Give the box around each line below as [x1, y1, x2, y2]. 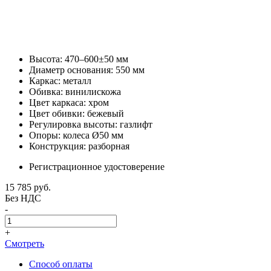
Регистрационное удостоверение [29, 161, 165, 172]
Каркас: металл [29, 75, 91, 86]
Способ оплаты [29, 258, 93, 269]
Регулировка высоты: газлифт [29, 119, 152, 129]
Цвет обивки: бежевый [29, 108, 124, 119]
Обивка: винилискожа [29, 86, 121, 97]
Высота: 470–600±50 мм [29, 53, 128, 64]
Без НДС [5, 192, 41, 203]
